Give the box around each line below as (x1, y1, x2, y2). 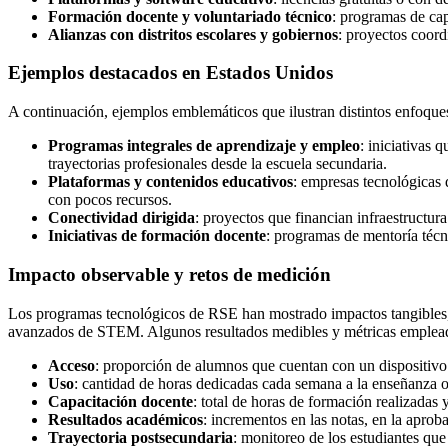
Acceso (48, 356, 95, 374)
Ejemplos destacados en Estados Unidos (8, 62, 333, 84)
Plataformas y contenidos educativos (48, 173, 293, 191)
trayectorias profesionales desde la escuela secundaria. (48, 155, 387, 173)
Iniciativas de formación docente (48, 227, 266, 245)
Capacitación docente (48, 392, 193, 410)
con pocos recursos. (48, 191, 172, 209)
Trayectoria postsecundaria (48, 428, 233, 446)
